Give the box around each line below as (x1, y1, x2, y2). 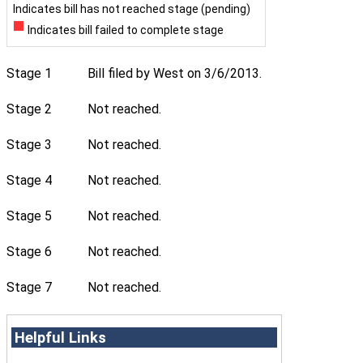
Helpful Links (15, 329, 106, 347)
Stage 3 (6, 137, 52, 153)
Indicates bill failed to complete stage (27, 23, 224, 36)
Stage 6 (6, 244, 52, 260)
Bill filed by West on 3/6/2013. (88, 66, 262, 82)
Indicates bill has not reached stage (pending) (13, 2, 250, 15)
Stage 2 (6, 101, 52, 117)
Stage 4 (6, 173, 52, 189)
